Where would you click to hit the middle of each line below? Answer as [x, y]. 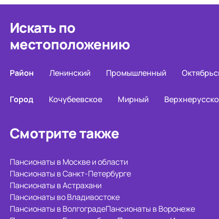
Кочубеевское [76, 99]
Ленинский [70, 73]
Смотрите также [65, 133]
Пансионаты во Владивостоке [65, 197]
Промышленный [136, 73]
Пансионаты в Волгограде [58, 209]
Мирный [133, 99]
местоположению [70, 44]
